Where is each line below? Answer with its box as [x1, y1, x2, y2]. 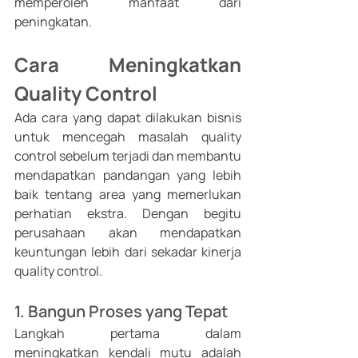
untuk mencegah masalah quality [14, 128, 241, 146]
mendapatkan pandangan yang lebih [14, 166, 241, 185]
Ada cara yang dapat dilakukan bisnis [14, 109, 241, 127]
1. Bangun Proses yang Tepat [14, 300, 228, 323]
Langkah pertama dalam [14, 324, 241, 343]
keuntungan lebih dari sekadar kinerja [14, 243, 241, 261]
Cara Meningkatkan [14, 51, 241, 78]
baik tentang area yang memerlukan [14, 185, 241, 204]
